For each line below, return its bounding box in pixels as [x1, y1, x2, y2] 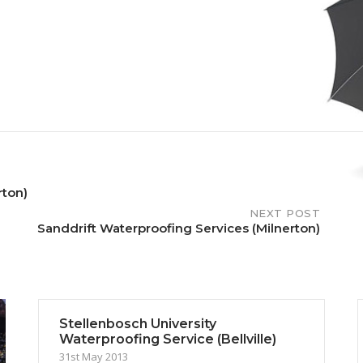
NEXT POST [249, 206, 320, 220]
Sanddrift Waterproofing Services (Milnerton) [37, 220, 320, 236]
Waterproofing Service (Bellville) [59, 331, 277, 347]
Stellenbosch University [59, 315, 217, 331]
